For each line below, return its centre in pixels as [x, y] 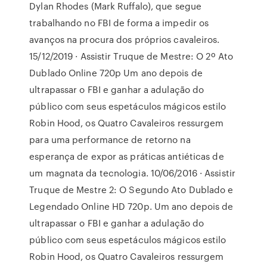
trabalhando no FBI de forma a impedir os [119, 23]
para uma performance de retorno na [110, 139]
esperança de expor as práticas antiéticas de [127, 156]
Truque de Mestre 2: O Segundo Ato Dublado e [131, 190]
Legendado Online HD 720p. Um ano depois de [131, 206]
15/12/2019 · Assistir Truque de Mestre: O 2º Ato [131, 56]
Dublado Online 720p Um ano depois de [116, 73]
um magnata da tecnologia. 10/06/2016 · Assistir [132, 173]
